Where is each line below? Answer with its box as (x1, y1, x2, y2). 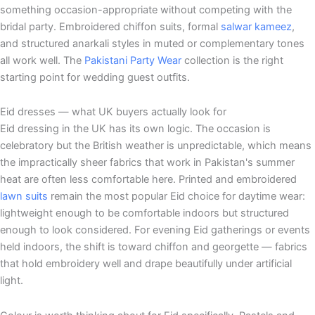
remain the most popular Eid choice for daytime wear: (48, 190, 305, 203)
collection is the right (181, 53, 283, 67)
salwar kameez (221, 20, 292, 33)
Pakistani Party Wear (84, 53, 181, 67)
